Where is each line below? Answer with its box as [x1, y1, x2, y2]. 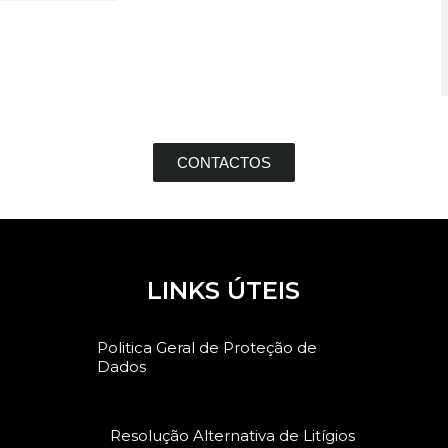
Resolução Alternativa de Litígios [110, 425, 356, 445]
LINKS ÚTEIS [147, 275, 301, 305]
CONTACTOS [177, 153, 271, 171]
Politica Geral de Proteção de [96, 337, 317, 357]
